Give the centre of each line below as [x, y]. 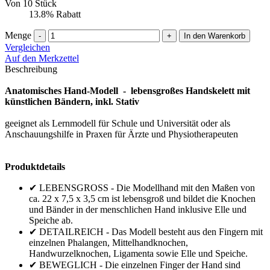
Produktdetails [35, 166]
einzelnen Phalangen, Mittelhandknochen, [108, 242]
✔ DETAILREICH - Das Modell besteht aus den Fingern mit [146, 231]
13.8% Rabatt [55, 14]
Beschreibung [31, 69]
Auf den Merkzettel [42, 58]
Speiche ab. [51, 220]
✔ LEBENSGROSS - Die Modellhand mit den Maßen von [142, 187]
